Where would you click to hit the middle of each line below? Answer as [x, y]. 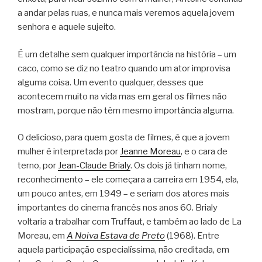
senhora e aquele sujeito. [67, 27]
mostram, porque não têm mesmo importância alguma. [126, 110]
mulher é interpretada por [69, 152]
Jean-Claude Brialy [94, 166]
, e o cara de [204, 152]
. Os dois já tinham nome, [179, 166]
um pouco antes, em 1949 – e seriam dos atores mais [123, 194]
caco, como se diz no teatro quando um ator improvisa [124, 68]
